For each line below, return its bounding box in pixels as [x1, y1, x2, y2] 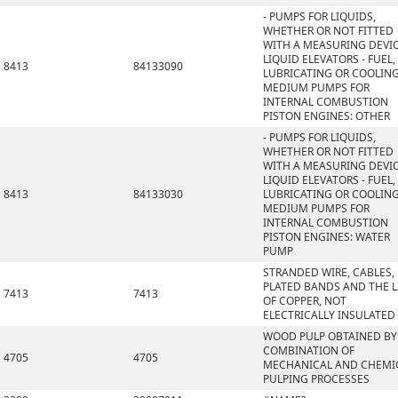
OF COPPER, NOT [263, 293, 346, 308]
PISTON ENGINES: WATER [263, 229, 390, 244]
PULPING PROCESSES [263, 371, 370, 386]
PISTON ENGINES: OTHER [263, 108, 390, 123]
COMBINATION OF [263, 343, 354, 358]
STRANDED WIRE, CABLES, [263, 265, 394, 280]
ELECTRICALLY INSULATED [263, 307, 395, 322]
